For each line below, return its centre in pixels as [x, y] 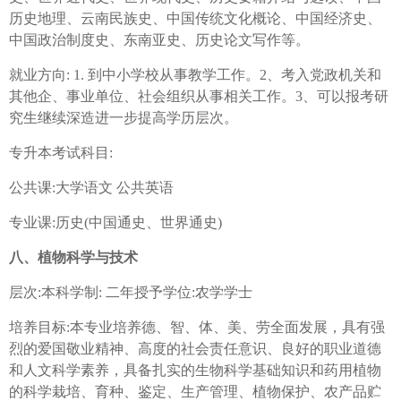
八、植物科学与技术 [73, 258]
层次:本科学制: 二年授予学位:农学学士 [131, 293]
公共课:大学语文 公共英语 [91, 188]
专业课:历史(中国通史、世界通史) [115, 223]
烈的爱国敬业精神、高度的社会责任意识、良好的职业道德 [195, 349]
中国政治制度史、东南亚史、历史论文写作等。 [159, 40]
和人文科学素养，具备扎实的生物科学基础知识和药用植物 [195, 371]
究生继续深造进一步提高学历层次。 [124, 118]
